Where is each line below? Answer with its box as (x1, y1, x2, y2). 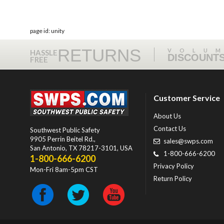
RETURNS (57, 45, 141, 65)
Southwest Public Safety (30, 126, 100, 134)
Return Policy (153, 174, 192, 182)
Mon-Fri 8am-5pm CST (30, 165, 98, 173)
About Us (153, 112, 181, 120)
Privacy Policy (153, 162, 194, 170)
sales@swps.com (163, 137, 213, 145)
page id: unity (30, 27, 64, 34)
